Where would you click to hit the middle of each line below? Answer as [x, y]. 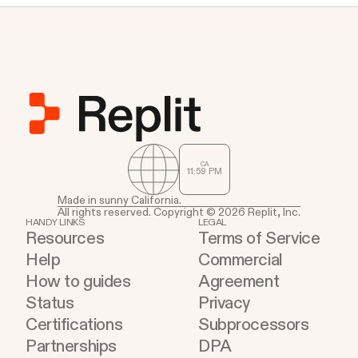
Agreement [239, 281]
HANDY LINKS [55, 222]
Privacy [225, 303]
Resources [65, 238]
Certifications [74, 324]
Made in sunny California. [119, 200]
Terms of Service [259, 238]
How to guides [78, 281]
